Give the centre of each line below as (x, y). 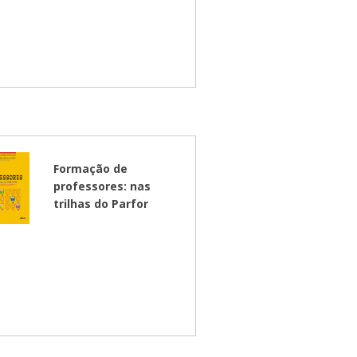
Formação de (91, 169)
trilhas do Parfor (101, 204)
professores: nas (102, 186)
